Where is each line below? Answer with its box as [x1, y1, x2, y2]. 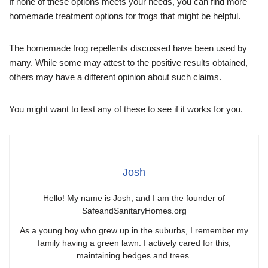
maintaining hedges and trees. [77, 250, 191, 260]
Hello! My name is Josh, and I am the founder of [43, 193, 225, 203]
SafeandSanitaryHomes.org [81, 205, 187, 215]
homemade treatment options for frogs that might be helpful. [9, 10, 240, 21]
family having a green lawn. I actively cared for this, [37, 237, 231, 248]
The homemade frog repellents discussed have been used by [9, 42, 247, 53]
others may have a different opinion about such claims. [9, 71, 221, 82]
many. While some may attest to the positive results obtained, [9, 57, 248, 68]
